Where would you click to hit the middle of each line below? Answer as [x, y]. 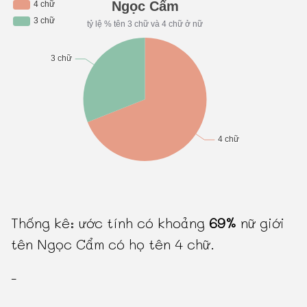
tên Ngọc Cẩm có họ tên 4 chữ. [113, 244]
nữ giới [261, 222]
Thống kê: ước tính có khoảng [110, 222]
